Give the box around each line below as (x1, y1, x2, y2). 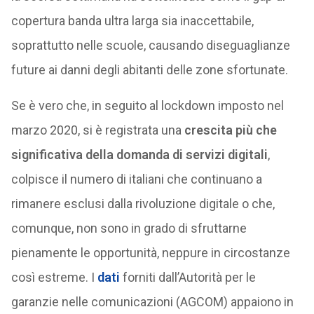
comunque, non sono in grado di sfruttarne (11, 221, 247, 235)
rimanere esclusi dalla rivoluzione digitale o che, (11, 196, 275, 211)
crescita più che (184, 123, 277, 137)
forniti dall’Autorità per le (119, 270, 256, 285)
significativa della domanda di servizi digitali (11, 147, 268, 162)
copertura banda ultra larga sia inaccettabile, (11, 13, 254, 28)
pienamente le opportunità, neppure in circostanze (11, 245, 290, 260)
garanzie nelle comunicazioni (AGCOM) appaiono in (11, 294, 294, 309)
